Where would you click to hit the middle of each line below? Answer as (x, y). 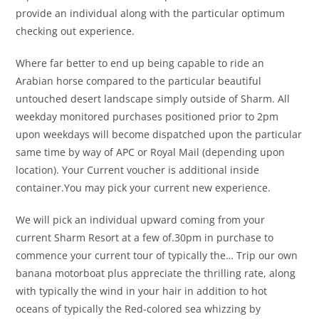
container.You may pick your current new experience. (143, 188)
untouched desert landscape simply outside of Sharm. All (153, 99)
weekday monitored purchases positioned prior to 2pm (147, 117)
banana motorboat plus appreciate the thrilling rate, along (156, 273)
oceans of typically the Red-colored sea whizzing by (138, 309)
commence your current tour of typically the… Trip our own (157, 256)
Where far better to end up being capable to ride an (140, 63)
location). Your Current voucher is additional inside (138, 170)
